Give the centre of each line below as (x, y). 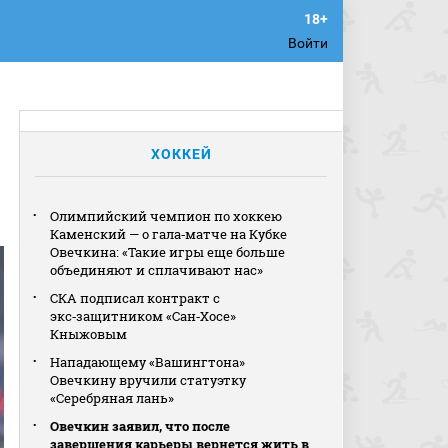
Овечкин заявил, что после (140, 426)
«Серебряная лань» (112, 398)
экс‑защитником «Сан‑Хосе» (143, 316)
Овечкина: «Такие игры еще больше (168, 252)
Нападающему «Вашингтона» (148, 362)
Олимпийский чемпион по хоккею (166, 216)
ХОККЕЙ (181, 154)
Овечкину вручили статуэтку (148, 380)
